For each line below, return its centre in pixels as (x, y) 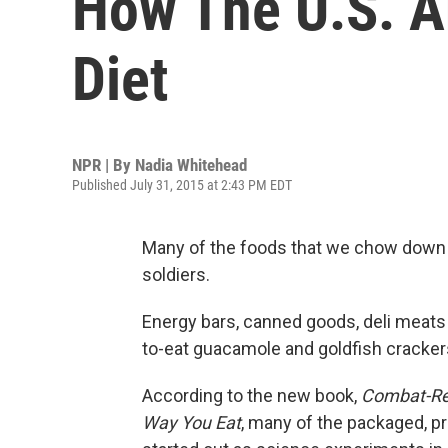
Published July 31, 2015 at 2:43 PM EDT (182, 185)
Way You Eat (191, 422)
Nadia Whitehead (191, 165)
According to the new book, (251, 395)
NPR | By (103, 165)
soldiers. (176, 274)
